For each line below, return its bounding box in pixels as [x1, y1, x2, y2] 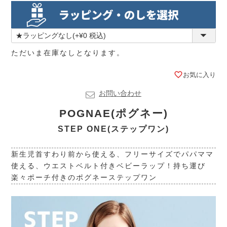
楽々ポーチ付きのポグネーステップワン [11, 173, 158, 181]
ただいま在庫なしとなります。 [11, 48, 125, 57]
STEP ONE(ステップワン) [58, 124, 169, 133]
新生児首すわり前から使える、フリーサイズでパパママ [11, 149, 214, 158]
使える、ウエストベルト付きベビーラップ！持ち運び [11, 161, 206, 170]
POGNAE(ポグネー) [59, 107, 168, 119]
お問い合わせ [99, 89, 141, 97]
